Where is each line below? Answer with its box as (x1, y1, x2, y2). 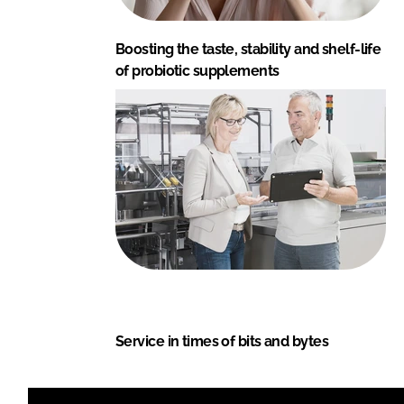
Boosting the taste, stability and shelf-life (115, 41, 381, 59)
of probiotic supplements (115, 62, 280, 80)
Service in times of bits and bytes (115, 333, 328, 351)
